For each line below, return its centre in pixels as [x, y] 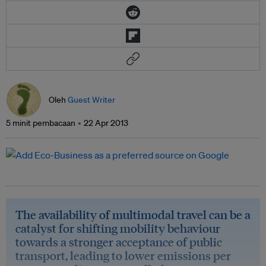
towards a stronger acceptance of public [119, 242]
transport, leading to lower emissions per [123, 255]
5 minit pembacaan [41, 123]
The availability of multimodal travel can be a [133, 214]
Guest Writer [91, 100]
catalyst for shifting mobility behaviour [118, 228]
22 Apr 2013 [106, 123]
